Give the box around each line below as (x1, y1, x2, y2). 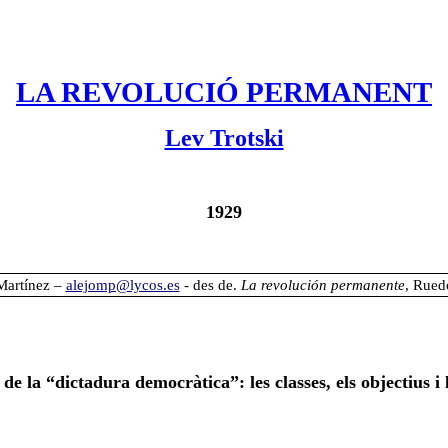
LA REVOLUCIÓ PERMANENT (16, 76, 432, 108)
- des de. (183, 277, 241, 294)
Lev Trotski (164, 125, 284, 151)
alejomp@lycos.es (65, 277, 180, 294)
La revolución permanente (240, 277, 405, 294)
